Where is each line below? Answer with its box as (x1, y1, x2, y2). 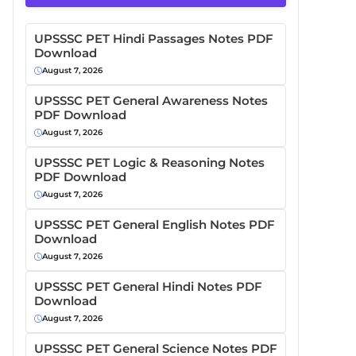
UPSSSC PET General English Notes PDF (34, 217, 275, 232)
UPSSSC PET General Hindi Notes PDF (34, 279, 262, 294)
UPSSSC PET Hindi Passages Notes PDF (34, 31, 273, 46)
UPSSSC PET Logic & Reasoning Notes (34, 155, 265, 170)
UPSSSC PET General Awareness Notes (34, 93, 268, 108)
